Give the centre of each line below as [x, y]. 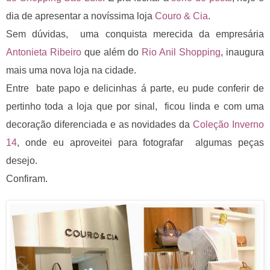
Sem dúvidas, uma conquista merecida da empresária [135, 34]
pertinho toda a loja [51, 106]
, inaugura [242, 52]
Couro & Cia [181, 16]
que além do [111, 52]
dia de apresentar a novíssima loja [80, 16]
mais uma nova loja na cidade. [72, 70]
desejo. [23, 160]
